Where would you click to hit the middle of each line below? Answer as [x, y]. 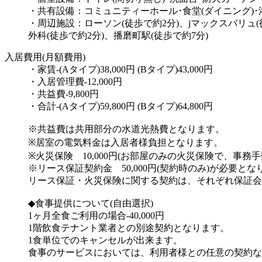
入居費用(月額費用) [45, 57]
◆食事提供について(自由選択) [91, 203]
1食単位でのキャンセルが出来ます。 [105, 240]
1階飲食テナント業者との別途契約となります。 [129, 227]
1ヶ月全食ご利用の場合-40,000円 [96, 215]
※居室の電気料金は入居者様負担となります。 [125, 142]
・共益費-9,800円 [63, 94]
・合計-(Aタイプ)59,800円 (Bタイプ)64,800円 [120, 106]
